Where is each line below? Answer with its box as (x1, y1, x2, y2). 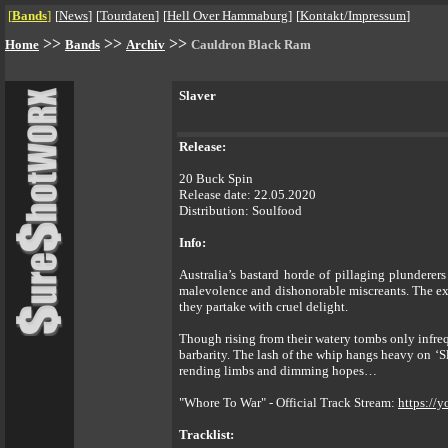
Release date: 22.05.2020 (179, 187, 316, 202)
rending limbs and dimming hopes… (179, 363, 377, 378)
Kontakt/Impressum (300, 8, 406, 23)
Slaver (179, 88, 216, 103)
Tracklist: (179, 427, 234, 442)
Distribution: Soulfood (179, 203, 302, 218)
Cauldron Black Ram (191, 37, 311, 52)
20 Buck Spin (179, 171, 253, 186)
